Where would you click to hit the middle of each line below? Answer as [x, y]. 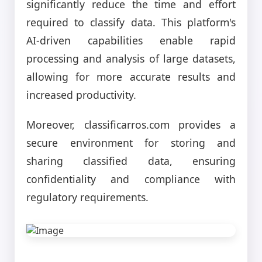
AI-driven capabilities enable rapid [131, 40]
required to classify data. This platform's [131, 22]
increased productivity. [81, 94]
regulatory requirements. [87, 197]
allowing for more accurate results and [131, 76]
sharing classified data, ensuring [131, 161]
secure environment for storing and [131, 142]
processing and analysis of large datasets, [131, 58]
